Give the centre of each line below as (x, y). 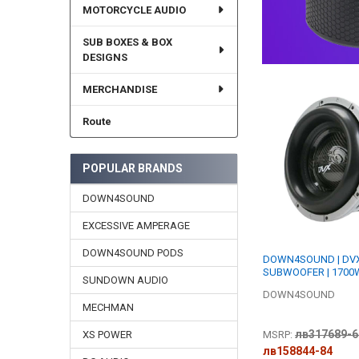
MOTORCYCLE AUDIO (134, 10)
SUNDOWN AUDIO (125, 280)
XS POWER (107, 334)
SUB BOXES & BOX (127, 42)
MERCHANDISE (119, 89)
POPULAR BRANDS (132, 169)
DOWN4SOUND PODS (133, 252)
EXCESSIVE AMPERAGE (136, 225)
